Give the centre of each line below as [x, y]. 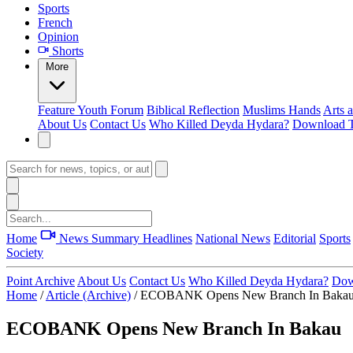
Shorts [66, 51]
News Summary [99, 238]
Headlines [167, 238]
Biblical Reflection [193, 110]
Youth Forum [110, 110]
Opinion [58, 37]
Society [25, 253]
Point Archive [41, 281]
